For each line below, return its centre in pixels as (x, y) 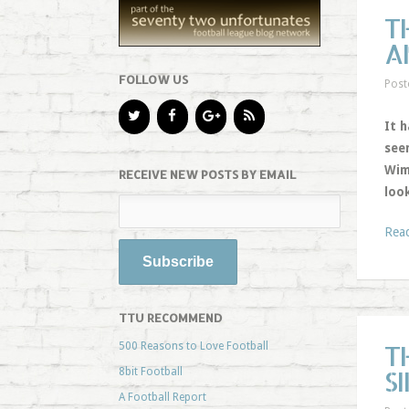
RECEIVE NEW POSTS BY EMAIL (207, 174)
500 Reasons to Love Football (193, 346)
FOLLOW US (153, 79)
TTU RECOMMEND (170, 317)
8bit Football (150, 371)
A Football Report (162, 397)
